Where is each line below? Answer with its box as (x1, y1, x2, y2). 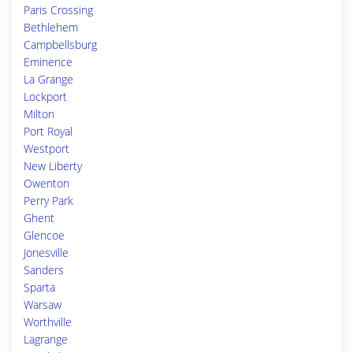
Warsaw (24, 297, 61, 312)
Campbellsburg (24, 37, 97, 52)
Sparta (24, 280, 55, 295)
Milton (24, 106, 54, 121)
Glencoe (24, 228, 65, 243)
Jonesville (24, 245, 69, 260)
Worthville (24, 314, 72, 329)
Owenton (24, 176, 69, 191)
